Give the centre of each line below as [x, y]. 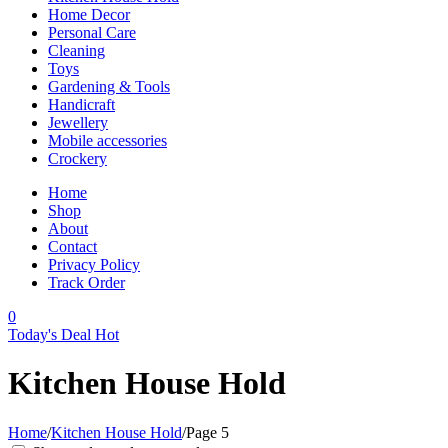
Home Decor [89, 14]
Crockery [77, 158]
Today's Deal [49, 334]
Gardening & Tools [109, 86]
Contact [72, 246]
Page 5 [207, 432]
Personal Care [92, 32]
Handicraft [81, 104]
